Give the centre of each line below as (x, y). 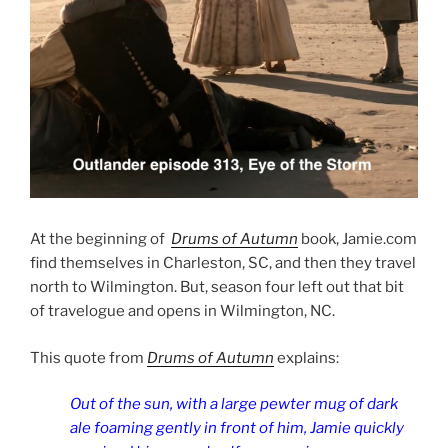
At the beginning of (100, 239)
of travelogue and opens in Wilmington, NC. (182, 311)
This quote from (88, 357)
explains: (306, 357)
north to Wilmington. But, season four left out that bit (217, 287)
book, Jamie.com (357, 239)
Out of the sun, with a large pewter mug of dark (234, 404)
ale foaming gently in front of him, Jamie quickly (237, 428)
